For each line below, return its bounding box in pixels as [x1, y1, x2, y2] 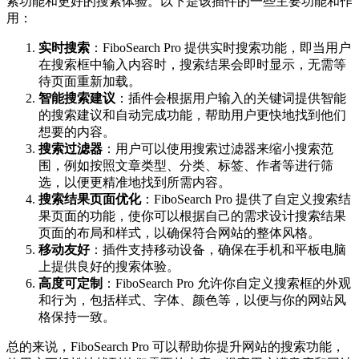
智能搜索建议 [38, 91, 115, 106]
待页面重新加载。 [38, 75, 141, 89]
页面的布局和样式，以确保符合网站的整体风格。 [38, 226, 321, 240]
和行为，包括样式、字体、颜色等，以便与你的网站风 [38, 293, 346, 308]
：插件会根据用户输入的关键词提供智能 [115, 91, 346, 106]
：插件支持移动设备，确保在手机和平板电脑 [90, 243, 346, 257]
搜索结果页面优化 [38, 192, 141, 207]
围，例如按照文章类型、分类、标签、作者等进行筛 [38, 159, 333, 173]
